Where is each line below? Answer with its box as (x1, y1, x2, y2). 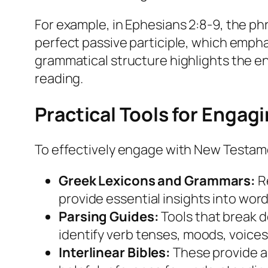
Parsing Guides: (59, 208, 159, 226)
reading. (35, 69, 84, 87)
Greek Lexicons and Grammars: (59, 172, 256, 190)
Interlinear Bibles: (59, 243, 171, 262)
